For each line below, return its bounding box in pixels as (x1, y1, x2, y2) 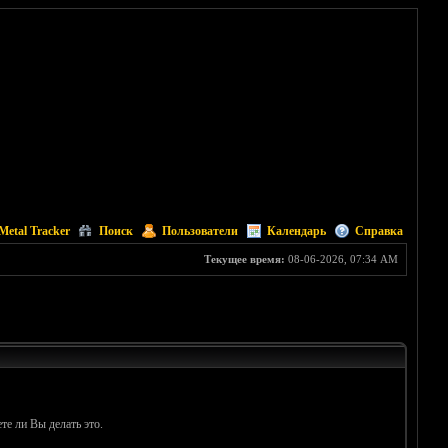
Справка (354, 224, 403, 238)
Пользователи (161, 224, 238, 238)
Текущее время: (203, 253, 285, 265)
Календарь (266, 224, 326, 238)
